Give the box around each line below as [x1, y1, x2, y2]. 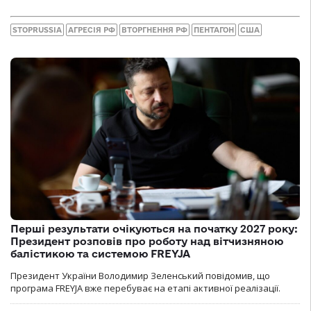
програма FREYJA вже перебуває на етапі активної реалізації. [10, 282, 280, 295]
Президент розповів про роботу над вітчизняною [10, 235, 283, 248]
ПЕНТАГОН [194, 25, 234, 34]
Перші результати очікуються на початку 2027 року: [10, 223, 298, 235]
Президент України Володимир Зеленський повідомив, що [10, 269, 270, 283]
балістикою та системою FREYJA [10, 248, 190, 260]
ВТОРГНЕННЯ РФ [121, 25, 187, 34]
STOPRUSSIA [12, 25, 62, 34]
